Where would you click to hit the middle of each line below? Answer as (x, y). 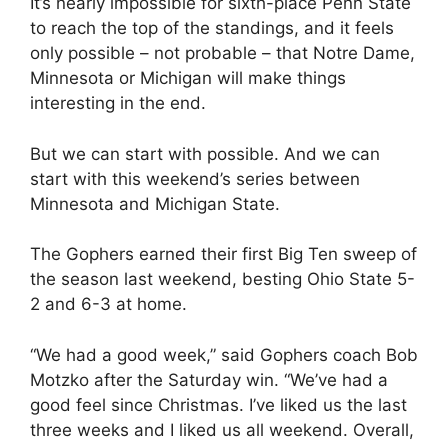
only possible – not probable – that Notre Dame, (222, 53)
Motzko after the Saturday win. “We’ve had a (209, 379)
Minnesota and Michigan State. (155, 203)
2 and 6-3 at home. (108, 304)
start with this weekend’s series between (195, 178)
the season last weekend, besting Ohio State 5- (222, 279)
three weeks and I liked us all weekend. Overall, (222, 429)
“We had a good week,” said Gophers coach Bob (224, 354)
